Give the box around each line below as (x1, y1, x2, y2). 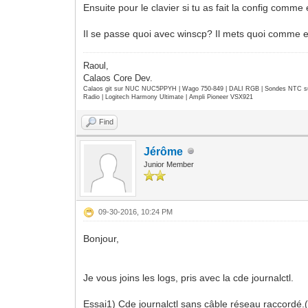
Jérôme (144, 145, 184, 157)
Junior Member (144, 159, 195, 168)
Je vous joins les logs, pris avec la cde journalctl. (83, 272, 294, 283)
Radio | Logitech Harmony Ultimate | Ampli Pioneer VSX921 (83, 93, 254, 100)
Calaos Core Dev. (83, 72, 153, 83)
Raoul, (83, 60, 109, 71)
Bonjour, (83, 232, 120, 244)
